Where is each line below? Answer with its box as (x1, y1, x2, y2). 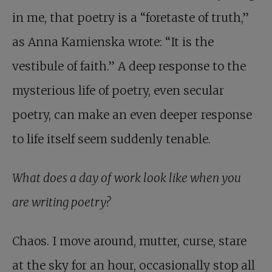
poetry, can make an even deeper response (12, 107, 252, 123)
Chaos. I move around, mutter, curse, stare (12, 234, 246, 249)
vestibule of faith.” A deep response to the (12, 59, 246, 74)
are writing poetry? (12, 195, 110, 210)
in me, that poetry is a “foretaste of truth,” (12, 10, 249, 25)
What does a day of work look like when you (12, 171, 241, 186)
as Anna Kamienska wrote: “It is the (12, 35, 214, 50)
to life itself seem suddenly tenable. (12, 132, 211, 147)
